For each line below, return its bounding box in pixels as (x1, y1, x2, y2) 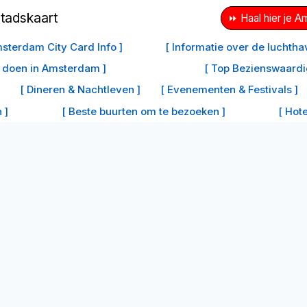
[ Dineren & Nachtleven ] (20, 83, 140, 97)
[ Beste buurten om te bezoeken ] (61, 104, 225, 118)
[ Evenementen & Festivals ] (160, 83, 298, 97)
